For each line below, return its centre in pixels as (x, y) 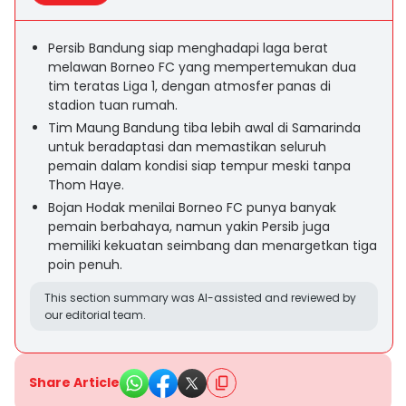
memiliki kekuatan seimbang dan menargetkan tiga (213, 246)
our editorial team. (95, 315)
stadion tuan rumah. (113, 105)
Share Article (74, 382)
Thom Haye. (86, 185)
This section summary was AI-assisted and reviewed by (200, 298)
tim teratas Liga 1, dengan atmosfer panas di (189, 86)
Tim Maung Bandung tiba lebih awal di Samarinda (204, 128)
